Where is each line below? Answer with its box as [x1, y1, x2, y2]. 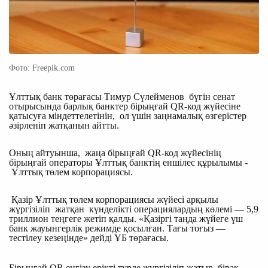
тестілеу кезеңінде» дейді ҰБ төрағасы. [9, 232, 169, 243]
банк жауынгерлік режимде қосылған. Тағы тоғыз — [9, 223, 226, 233]
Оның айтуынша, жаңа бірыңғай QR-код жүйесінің [9, 147, 221, 158]
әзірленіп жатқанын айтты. [9, 120, 119, 130]
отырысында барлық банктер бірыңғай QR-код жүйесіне [9, 100, 240, 111]
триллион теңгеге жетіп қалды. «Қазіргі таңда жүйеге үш [9, 213, 243, 224]
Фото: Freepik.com [9, 63, 75, 72]
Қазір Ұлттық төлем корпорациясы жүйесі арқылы [9, 194, 218, 205]
